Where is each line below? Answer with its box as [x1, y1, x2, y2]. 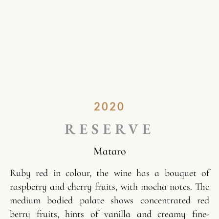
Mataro [93, 144, 126, 157]
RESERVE [65, 119, 154, 138]
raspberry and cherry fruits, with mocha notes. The [10, 181, 209, 193]
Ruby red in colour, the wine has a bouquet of [10, 167, 209, 179]
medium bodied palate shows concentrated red [10, 195, 209, 207]
